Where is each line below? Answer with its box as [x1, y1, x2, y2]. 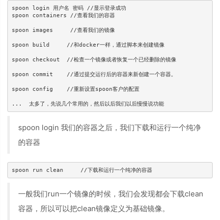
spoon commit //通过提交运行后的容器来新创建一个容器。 [12, 71, 176, 78]
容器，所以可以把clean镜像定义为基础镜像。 [18, 204, 169, 213]
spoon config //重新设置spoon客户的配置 [12, 85, 139, 92]
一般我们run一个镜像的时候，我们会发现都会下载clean [18, 189, 203, 198]
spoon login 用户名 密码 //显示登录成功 [12, 4, 126, 11]
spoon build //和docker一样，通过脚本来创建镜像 [12, 41, 165, 48]
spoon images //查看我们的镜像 [12, 27, 115, 33]
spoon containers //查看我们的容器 [12, 12, 115, 19]
